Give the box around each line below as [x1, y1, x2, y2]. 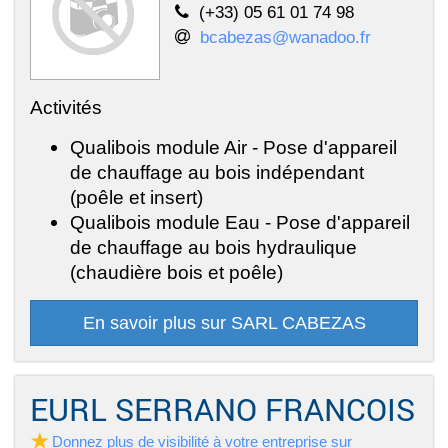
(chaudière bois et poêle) [70, 261, 283, 284]
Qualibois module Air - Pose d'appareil [70, 136, 397, 159]
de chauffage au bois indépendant [70, 161, 364, 184]
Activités [30, 96, 102, 119]
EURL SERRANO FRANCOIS [30, 389, 415, 430]
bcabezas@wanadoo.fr [200, 27, 371, 48]
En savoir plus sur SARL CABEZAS [82, 313, 366, 334]
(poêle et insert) [70, 186, 203, 209]
